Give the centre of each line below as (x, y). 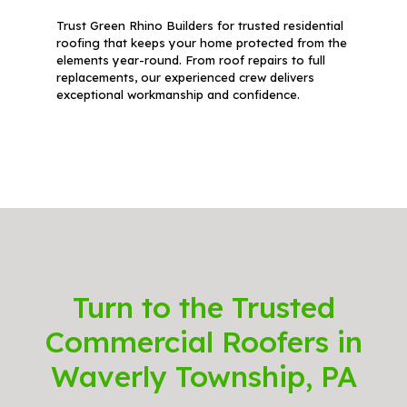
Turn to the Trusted (203, 307)
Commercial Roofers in (203, 341)
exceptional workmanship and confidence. (178, 94)
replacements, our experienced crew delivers (185, 77)
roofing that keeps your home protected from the (201, 42)
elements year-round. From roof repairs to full (190, 60)
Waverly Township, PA (203, 376)
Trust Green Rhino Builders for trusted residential (199, 25)
